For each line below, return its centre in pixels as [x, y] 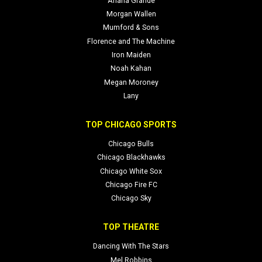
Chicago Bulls [131, 144]
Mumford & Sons [131, 28]
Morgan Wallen [131, 14]
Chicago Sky [131, 199]
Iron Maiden [131, 55]
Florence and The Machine [131, 41]
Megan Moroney [131, 82]
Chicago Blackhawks [131, 158]
